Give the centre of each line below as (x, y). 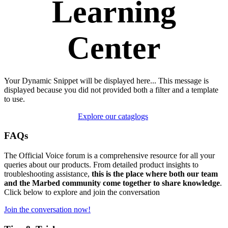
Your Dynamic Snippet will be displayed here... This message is (106, 80)
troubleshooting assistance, (48, 174)
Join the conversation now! (47, 210)
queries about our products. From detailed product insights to (101, 165)
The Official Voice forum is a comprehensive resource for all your (109, 156)
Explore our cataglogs (113, 116)
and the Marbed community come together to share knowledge (112, 183)
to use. (15, 99)
